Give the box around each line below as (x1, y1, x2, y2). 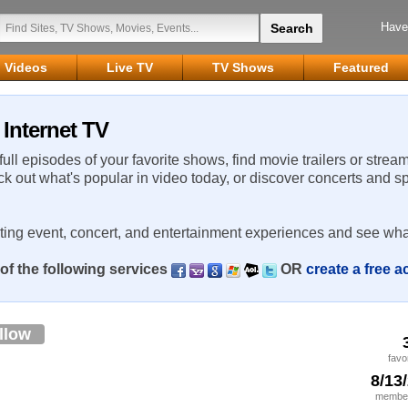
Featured (333, 60, 389, 75)
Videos (5, 60, 47, 75)
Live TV (107, 60, 153, 75)
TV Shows (212, 60, 274, 75)
